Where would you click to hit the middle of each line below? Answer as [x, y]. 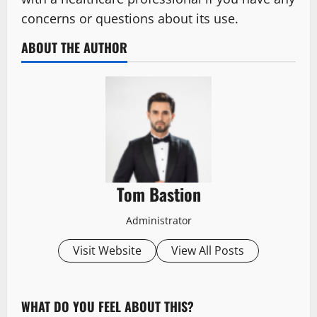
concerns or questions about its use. [130, 18]
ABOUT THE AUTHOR [74, 47]
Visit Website [107, 250]
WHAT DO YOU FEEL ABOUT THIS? [108, 306]
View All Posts [208, 250]
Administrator [158, 220]
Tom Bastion [158, 194]
